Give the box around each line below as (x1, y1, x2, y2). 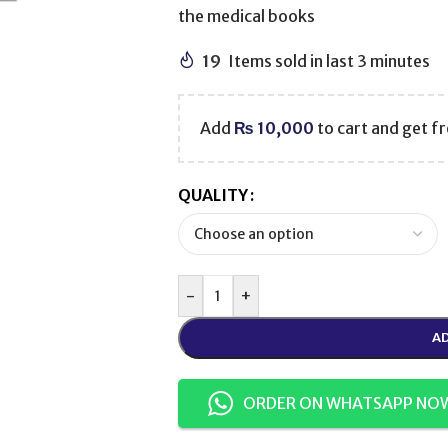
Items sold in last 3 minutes (227, 51, 430, 71)
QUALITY (177, 185, 248, 206)
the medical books (177, 6, 315, 26)
